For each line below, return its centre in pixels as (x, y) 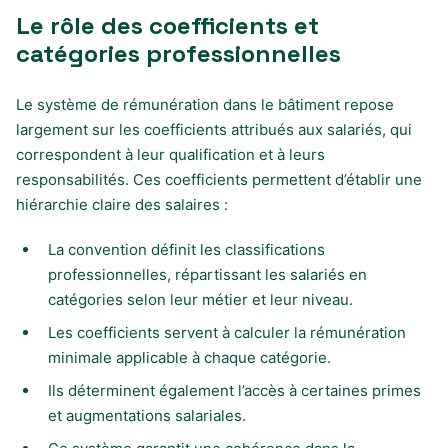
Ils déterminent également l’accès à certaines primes (234, 390)
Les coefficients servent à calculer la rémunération (227, 332)
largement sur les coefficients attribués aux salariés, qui (214, 129)
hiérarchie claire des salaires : (122, 204)
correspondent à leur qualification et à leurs (170, 154)
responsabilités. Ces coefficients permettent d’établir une (219, 179)
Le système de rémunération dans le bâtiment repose (205, 104)
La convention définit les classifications (186, 249)
